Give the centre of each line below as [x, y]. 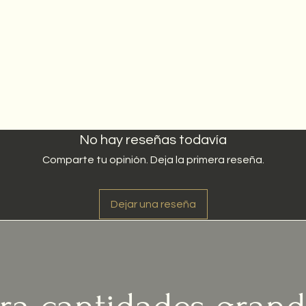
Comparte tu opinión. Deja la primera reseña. [153, 160]
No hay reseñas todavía [153, 140]
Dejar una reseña [153, 204]
